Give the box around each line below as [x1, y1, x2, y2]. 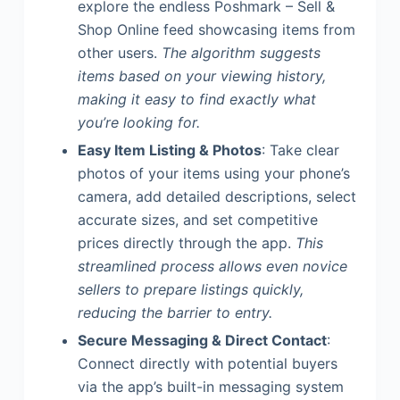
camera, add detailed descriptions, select [77, 187, 356, 205]
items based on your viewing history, [77, 67, 326, 85]
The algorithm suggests [161, 44, 321, 62]
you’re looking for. [77, 113, 200, 131]
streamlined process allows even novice [77, 256, 347, 275]
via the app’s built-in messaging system [77, 377, 344, 396]
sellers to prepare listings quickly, [77, 279, 304, 298]
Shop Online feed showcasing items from [77, 21, 355, 38]
